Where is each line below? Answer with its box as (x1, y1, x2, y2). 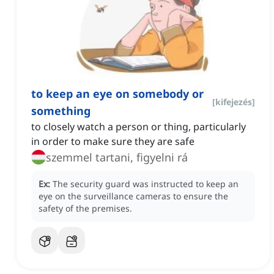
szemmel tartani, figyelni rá (46, 150, 188, 165)
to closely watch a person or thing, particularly (31, 120, 246, 134)
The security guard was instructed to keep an (53, 178, 239, 190)
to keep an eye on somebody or (31, 86, 204, 102)
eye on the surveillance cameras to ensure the (39, 190, 228, 202)
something (31, 103, 91, 119)
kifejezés (215, 96, 252, 108)
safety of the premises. (39, 202, 132, 215)
